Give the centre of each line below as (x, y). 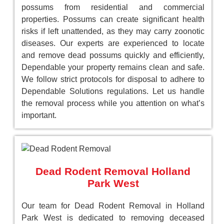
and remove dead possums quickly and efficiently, (113, 55)
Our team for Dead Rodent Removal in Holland (113, 206)
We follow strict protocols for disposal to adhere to (113, 79)
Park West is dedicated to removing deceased (113, 218)
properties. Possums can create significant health (113, 19)
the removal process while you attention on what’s (113, 103)
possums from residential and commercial (113, 7)
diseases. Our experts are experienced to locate (113, 43)
